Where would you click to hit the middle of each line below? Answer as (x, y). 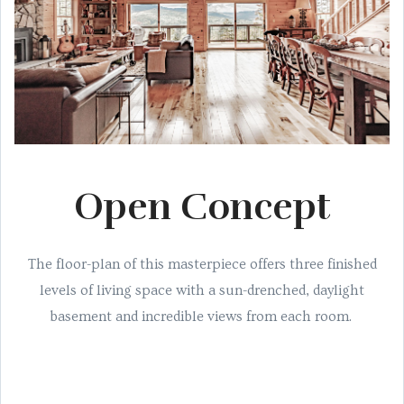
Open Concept (202, 207)
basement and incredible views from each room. (202, 316)
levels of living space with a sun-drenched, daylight (202, 290)
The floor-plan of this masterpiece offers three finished (202, 264)
